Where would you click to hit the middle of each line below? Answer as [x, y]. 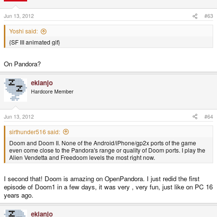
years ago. [19, 195]
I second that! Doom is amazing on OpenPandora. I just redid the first [102, 179]
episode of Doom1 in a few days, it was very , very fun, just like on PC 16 [108, 187]
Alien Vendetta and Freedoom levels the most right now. [82, 157]
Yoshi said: [23, 31]
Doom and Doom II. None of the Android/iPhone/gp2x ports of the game [103, 142]
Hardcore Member [52, 92]
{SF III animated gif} [35, 42]
